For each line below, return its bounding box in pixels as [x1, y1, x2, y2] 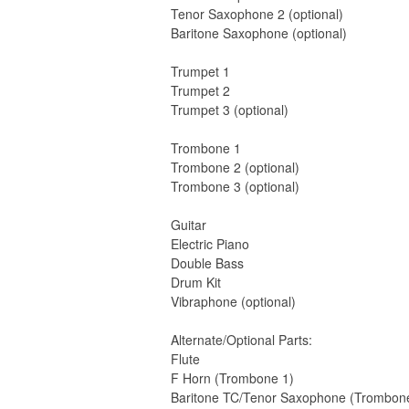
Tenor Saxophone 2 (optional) [171, 5, 343, 24]
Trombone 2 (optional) [171, 158, 299, 177]
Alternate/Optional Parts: [171, 330, 312, 350]
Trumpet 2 [171, 81, 230, 100]
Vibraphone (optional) [171, 292, 296, 311]
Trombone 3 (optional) [171, 177, 299, 196]
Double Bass [171, 254, 244, 273]
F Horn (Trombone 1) [171, 369, 294, 388]
